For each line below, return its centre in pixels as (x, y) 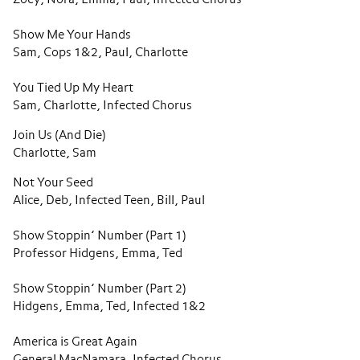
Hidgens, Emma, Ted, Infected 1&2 (109, 307)
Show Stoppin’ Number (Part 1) (100, 236)
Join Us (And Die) (59, 135)
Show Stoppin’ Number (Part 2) (100, 289)
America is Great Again (75, 342)
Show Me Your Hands (72, 35)
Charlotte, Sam (55, 153)
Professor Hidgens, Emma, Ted (98, 254)
